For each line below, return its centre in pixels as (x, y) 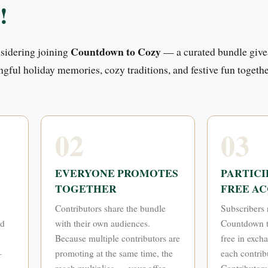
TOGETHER (86, 188)
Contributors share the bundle (110, 208)
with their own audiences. (102, 223)
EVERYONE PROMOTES (116, 173)
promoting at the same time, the (114, 253)
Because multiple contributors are (117, 238)
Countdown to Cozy (116, 52)
